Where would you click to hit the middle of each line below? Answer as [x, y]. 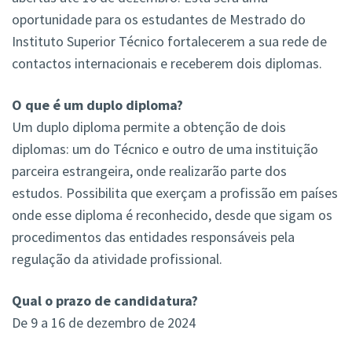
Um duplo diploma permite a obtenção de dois [149, 127]
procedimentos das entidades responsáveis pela [153, 237]
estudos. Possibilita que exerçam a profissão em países [175, 193]
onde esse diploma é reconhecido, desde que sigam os [172, 215]
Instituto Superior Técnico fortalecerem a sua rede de [169, 42]
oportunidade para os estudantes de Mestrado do [159, 20]
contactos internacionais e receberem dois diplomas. [167, 64]
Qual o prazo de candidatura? [105, 301]
